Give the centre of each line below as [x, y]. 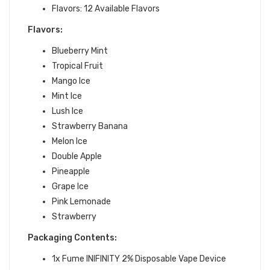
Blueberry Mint [80, 51]
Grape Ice [70, 187]
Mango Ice [71, 81]
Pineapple [71, 171]
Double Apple [77, 156]
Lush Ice [67, 111]
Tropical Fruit [77, 66]
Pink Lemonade [81, 202]
